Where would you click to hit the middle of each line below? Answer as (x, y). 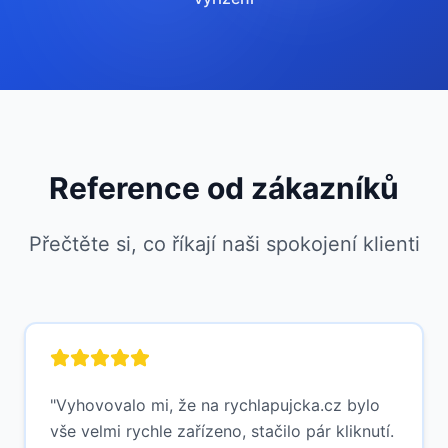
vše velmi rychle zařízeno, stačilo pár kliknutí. (222, 431)
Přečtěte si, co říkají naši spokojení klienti (224, 244)
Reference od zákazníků (224, 188)
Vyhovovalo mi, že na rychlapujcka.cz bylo (218, 405)
